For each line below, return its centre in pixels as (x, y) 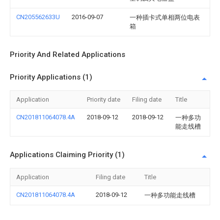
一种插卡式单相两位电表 (165, 17)
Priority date (104, 99)
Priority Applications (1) (51, 77)
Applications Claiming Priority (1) (67, 155)
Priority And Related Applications (68, 55)
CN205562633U (38, 17)
